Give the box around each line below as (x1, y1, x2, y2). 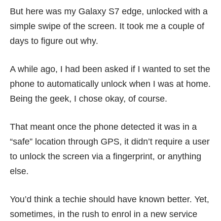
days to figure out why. (10, 36, 98, 46)
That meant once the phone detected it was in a (10, 122, 197, 132)
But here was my (10, 6, 78, 16)
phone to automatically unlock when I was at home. (10, 79, 211, 89)
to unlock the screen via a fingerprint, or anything (10, 151, 201, 161)
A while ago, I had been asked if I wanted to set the (10, 64, 210, 74)
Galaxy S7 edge (78, 6, 142, 16)
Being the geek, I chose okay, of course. (10, 94, 167, 104)
